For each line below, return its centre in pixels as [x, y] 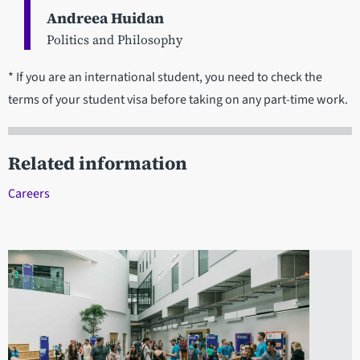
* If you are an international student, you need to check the [165, 78]
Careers [29, 194]
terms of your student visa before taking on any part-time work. [178, 100]
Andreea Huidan [105, 18]
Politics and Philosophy [115, 40]
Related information [98, 164]
